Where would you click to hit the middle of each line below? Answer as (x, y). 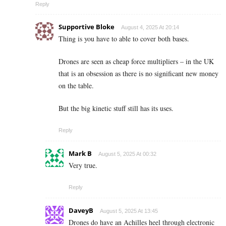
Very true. (83, 165)
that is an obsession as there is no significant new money (138, 73)
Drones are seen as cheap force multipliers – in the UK (136, 61)
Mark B (80, 153)
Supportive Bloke (87, 26)
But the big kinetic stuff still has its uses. (116, 108)
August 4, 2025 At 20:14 (150, 27)
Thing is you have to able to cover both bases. (124, 38)
